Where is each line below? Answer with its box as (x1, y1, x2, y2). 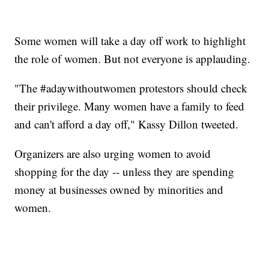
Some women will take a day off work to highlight (14, 33, 246, 49)
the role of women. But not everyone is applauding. (14, 51, 251, 67)
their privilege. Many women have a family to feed (14, 98, 245, 114)
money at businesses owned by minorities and (14, 182, 224, 198)
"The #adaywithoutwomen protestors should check (14, 80, 248, 96)
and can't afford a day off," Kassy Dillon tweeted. (14, 116, 239, 132)
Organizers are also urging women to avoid (14, 146, 211, 162)
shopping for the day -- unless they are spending (14, 164, 235, 180)
